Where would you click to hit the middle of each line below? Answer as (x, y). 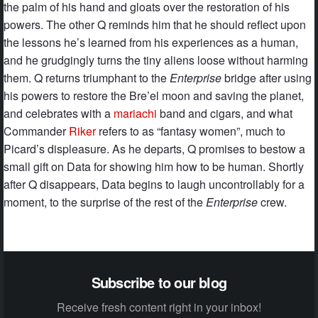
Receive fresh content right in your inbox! (159, 307)
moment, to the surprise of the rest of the (105, 202)
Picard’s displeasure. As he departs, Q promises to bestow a (154, 149)
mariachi (135, 114)
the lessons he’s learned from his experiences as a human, (151, 43)
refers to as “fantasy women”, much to (191, 131)
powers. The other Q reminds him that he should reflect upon (155, 25)
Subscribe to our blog (159, 283)
